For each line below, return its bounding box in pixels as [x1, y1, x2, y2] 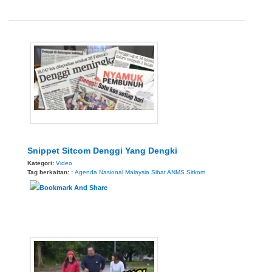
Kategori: [27, 159, 56, 166]
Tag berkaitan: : [27, 168, 75, 175]
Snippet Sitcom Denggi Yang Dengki [27, 145, 177, 155]
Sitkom [186, 168, 205, 175]
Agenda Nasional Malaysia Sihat [75, 168, 166, 175]
